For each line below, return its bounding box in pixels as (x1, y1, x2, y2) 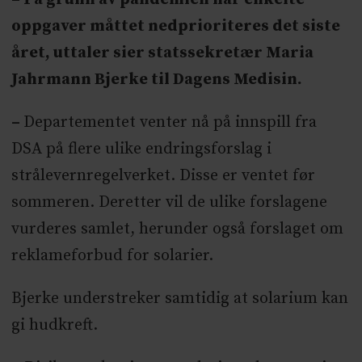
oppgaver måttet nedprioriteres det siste (11, 16, 340, 37)
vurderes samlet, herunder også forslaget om (11, 218, 343, 239)
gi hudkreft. (11, 314, 98, 335)
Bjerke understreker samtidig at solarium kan (11, 288, 348, 309)
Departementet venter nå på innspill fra (23, 112, 317, 133)
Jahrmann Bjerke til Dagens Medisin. (11, 69, 302, 90)
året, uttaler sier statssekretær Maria (11, 43, 314, 64)
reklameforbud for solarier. (11, 245, 213, 266)
